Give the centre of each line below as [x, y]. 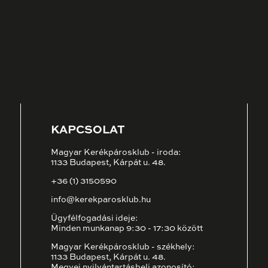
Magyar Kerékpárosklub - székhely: [123, 247]
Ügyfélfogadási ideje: [95, 219]
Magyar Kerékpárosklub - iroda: [116, 153]
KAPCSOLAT [88, 130]
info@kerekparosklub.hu [101, 200]
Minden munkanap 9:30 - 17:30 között [127, 229]
